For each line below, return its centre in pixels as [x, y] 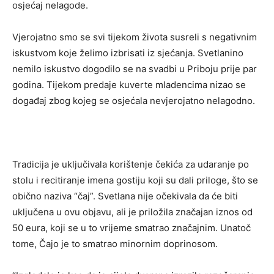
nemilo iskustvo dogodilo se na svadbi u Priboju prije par [135, 69]
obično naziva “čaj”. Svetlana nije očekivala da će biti [125, 196]
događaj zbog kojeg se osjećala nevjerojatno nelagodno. [134, 101]
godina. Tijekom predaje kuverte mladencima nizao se [129, 85]
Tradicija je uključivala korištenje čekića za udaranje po [131, 165]
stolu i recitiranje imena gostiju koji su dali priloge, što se [135, 180]
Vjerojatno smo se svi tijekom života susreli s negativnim [135, 37]
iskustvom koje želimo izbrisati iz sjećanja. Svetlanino [128, 53]
